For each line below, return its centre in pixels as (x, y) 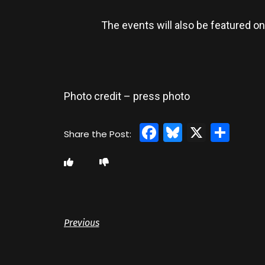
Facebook (203, 132)
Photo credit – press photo (127, 96)
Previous (81, 223)
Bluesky (216, 132)
